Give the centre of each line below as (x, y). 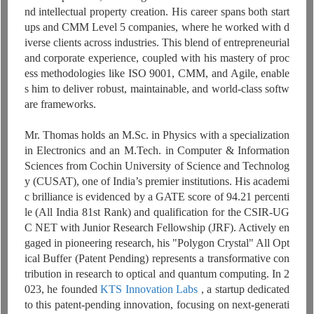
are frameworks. (60, 104)
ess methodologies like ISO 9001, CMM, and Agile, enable (157, 74)
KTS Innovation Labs (149, 289)
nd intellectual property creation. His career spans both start (157, 12)
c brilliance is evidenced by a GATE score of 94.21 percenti (157, 197)
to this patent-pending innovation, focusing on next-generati (157, 305)
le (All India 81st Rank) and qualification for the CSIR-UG (157, 212)
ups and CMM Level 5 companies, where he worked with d (157, 27)
